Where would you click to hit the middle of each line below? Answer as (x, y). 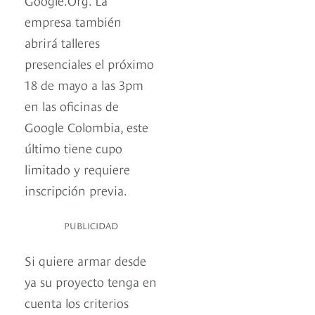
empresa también (73, 21)
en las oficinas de (72, 105)
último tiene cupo (73, 148)
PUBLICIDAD (91, 225)
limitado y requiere (77, 169)
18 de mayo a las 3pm (84, 84)
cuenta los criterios (77, 302)
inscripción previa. (76, 190)
